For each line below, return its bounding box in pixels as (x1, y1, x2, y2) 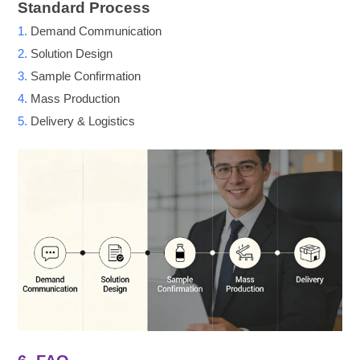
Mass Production (31, 91, 121, 105)
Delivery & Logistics (31, 113, 136, 128)
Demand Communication (31, 23, 162, 38)
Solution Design (31, 46, 113, 60)
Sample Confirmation (31, 68, 141, 83)
